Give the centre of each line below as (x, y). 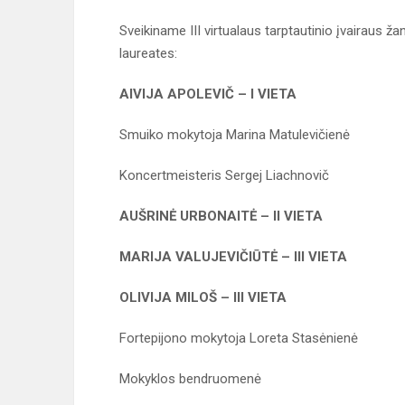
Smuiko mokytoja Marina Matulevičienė (235, 135)
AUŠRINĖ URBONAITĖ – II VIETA (221, 216)
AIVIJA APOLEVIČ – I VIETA (208, 94)
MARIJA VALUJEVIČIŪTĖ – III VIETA (233, 257)
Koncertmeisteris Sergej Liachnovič (224, 175)
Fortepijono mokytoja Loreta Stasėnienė (239, 338)
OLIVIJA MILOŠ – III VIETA (203, 297)
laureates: (148, 53)
